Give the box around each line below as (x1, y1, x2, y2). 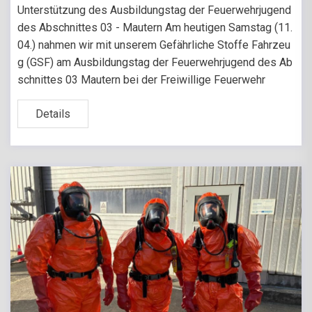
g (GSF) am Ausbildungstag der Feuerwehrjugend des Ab (17, 55, 292, 69)
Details (36, 107, 70, 120)
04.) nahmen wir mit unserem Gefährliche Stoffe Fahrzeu (17, 38, 290, 52)
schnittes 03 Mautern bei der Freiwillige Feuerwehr (17, 72, 265, 86)
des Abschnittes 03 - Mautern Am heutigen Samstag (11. (17, 20, 292, 34)
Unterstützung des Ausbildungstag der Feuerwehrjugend (17, 3, 291, 17)
